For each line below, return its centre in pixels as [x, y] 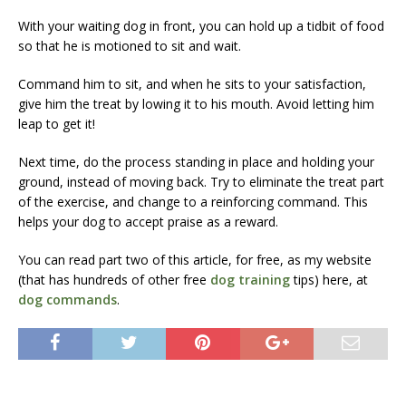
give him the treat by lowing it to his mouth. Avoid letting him [196, 103]
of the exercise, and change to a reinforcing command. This [193, 201]
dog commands [68, 299]
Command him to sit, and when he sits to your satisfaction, [192, 83]
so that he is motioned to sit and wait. [130, 45]
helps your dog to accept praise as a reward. [148, 221]
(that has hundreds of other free [114, 279]
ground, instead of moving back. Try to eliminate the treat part [201, 181]
